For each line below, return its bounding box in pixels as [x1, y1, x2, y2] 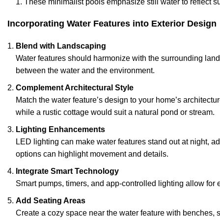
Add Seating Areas [16, 196, 85, 205]
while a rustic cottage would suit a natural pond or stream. [16, 108, 215, 116]
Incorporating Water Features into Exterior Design [7, 18, 217, 28]
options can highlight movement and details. [16, 149, 168, 158]
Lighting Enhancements [16, 125, 105, 134]
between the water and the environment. [16, 66, 155, 75]
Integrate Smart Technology [16, 166, 119, 175]
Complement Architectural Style [16, 83, 134, 92]
